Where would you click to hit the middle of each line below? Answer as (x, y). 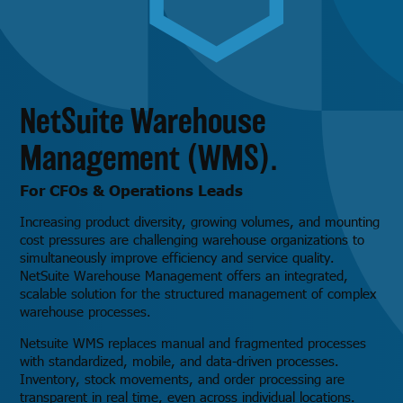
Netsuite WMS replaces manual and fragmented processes (193, 343)
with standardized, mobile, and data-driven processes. (180, 361)
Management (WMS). (149, 157)
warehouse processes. (86, 312)
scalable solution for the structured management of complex (198, 294)
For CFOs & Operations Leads (132, 189)
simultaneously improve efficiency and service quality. (178, 258)
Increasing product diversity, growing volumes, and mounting (200, 222)
